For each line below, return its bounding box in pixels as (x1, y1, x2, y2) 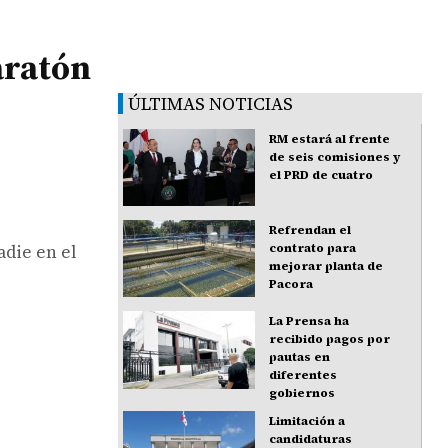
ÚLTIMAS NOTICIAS (128, 91, 294, 116)
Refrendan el (269, 222, 352, 239)
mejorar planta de (269, 258, 384, 275)
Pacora (269, 276, 314, 293)
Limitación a (269, 413, 346, 430)
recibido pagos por (269, 331, 391, 348)
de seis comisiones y (269, 149, 401, 165)
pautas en (269, 349, 331, 366)
